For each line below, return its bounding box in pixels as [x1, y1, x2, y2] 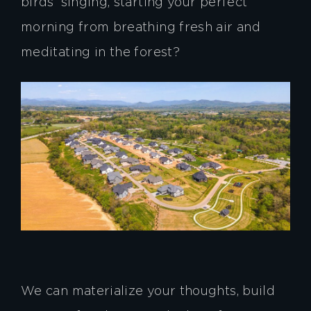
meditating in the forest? [21, 47, 180, 58]
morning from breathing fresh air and [21, 22, 260, 33]
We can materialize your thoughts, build [21, 286, 276, 298]
